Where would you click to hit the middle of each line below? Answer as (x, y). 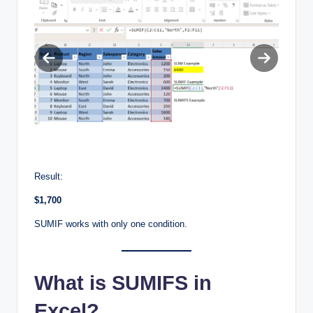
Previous (67, 64)
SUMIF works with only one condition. (111, 224)
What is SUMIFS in (123, 283)
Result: (49, 177)
